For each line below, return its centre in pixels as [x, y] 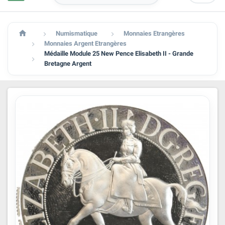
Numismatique [77, 33]
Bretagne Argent [68, 64]
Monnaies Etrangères [154, 33]
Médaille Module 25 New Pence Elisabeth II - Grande [119, 53]
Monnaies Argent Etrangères [85, 43]
